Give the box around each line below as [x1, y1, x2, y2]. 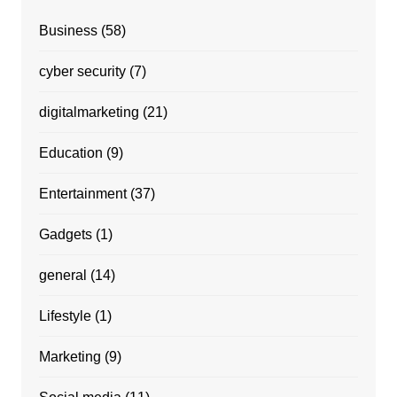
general [38, 268, 87, 284]
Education [38, 145, 103, 161]
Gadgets [38, 227, 92, 243]
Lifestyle [38, 308, 91, 324]
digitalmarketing [38, 105, 139, 121]
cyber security [38, 64, 126, 80]
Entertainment [38, 186, 127, 202]
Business [38, 23, 97, 39]
